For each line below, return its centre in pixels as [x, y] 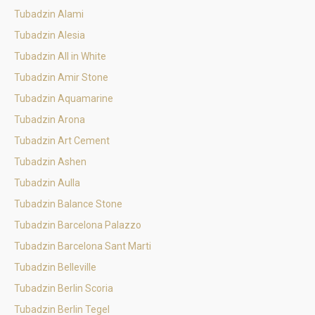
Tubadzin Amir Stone [61, 77]
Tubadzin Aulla [47, 183]
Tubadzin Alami [49, 14]
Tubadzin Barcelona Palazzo [78, 225]
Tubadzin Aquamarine [64, 98]
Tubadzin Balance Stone [68, 204]
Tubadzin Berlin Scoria [64, 288]
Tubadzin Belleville [55, 267]
